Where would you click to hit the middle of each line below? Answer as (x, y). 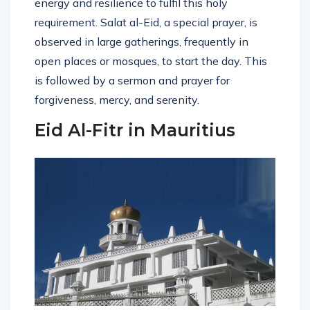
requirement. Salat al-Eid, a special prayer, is (146, 22)
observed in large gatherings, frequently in (142, 41)
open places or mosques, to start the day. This (151, 61)
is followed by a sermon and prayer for (132, 80)
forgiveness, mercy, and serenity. (117, 99)
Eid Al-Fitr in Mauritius (135, 130)
